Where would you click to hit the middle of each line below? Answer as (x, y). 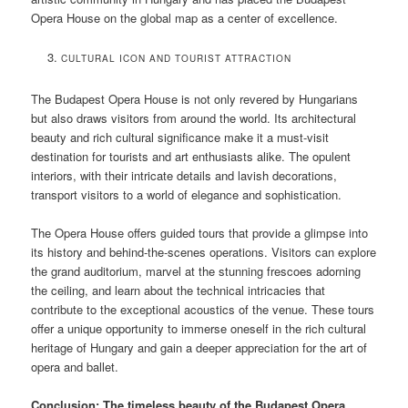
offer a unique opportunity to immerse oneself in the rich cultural (199, 328)
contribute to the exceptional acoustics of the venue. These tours (203, 309)
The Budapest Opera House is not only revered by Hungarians (195, 98)
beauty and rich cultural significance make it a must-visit (180, 137)
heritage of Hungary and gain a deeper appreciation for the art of (199, 347)
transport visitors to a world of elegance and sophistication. (187, 194)
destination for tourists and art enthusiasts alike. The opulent (191, 156)
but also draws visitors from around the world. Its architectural (194, 117)
